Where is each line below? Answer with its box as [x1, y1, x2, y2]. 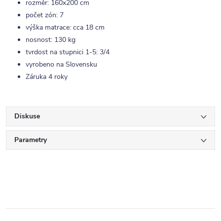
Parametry [14, 135, 47, 145]
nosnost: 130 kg [26, 35, 75, 44]
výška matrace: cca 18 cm [26, 22, 105, 32]
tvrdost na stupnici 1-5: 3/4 [26, 47, 110, 57]
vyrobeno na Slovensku [26, 59, 97, 69]
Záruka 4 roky [26, 72, 68, 81]
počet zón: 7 [26, 10, 64, 20]
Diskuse [14, 111, 40, 121]
